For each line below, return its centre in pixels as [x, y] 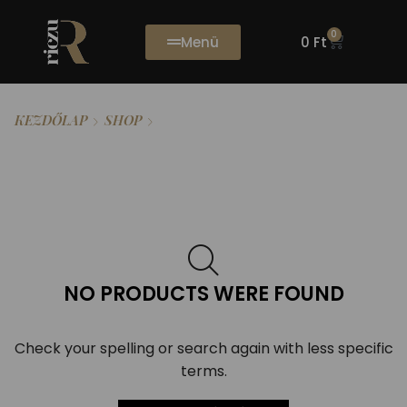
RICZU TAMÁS [238, 117]
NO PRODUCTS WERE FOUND [203, 294]
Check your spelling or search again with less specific [203, 349]
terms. [203, 372]
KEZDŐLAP [51, 120]
